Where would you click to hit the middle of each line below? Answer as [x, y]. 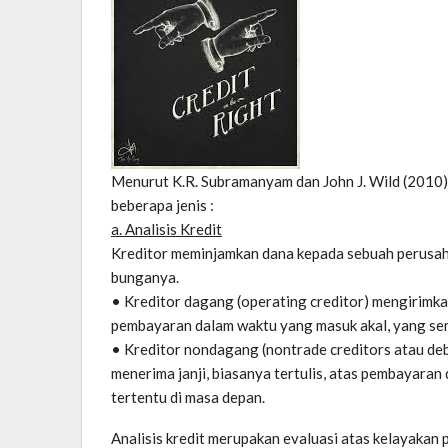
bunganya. [145, 276]
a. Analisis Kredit [166, 228]
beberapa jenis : [162, 204]
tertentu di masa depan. [188, 396]
